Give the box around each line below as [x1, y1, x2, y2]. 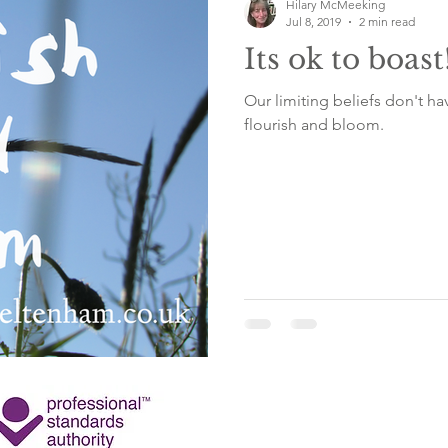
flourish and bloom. [244, 115, 384, 134]
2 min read [359, 14, 415, 29]
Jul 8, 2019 [286, 14, 341, 29]
